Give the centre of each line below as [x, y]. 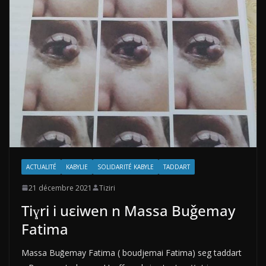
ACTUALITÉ [41, 167]
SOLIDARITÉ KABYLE [126, 167]
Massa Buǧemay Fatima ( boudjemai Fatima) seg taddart [132, 252]
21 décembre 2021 [60, 188]
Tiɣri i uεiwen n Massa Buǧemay [128, 210]
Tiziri [107, 188]
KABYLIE [77, 167]
